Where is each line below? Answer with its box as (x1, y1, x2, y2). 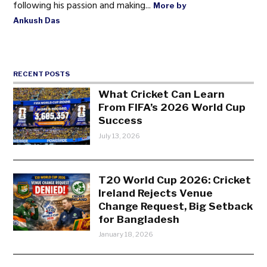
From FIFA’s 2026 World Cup (98, 100, 246, 113)
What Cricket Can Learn (98, 87, 225, 100)
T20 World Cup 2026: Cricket (98, 173, 252, 186)
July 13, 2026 (98, 131, 141, 140)
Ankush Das (13, 15, 61, 26)
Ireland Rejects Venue (98, 186, 213, 199)
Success (98, 113, 143, 126)
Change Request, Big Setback (98, 199, 253, 212)
